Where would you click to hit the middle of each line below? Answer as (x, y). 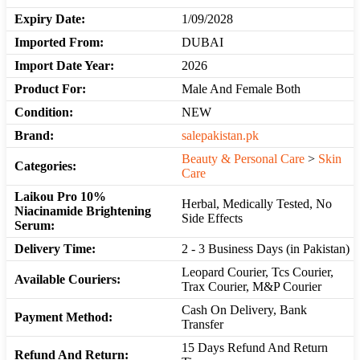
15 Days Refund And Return (255, 348)
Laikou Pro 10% (60, 197)
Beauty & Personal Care (243, 159)
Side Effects (212, 219)
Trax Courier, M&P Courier (252, 287)
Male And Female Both (241, 89)
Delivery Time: (55, 249)
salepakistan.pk (220, 136)
